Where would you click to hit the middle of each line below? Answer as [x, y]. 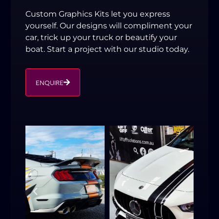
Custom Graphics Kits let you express [98, 14]
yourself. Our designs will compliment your [109, 26]
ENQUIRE [50, 82]
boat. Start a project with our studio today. [108, 49]
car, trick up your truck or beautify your [101, 38]
